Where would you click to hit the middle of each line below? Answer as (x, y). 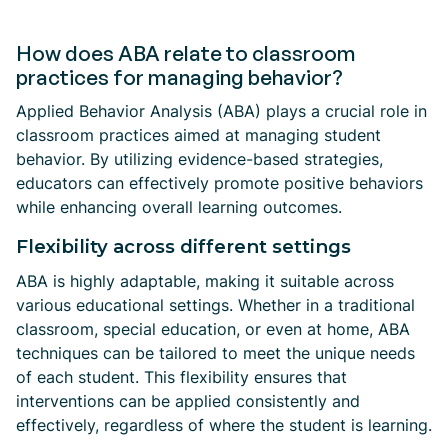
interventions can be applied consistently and (188, 401)
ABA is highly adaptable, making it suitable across (205, 281)
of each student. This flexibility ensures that (181, 377)
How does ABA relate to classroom (186, 53)
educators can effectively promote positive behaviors (219, 183)
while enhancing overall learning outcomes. (179, 207)
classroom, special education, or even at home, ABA (213, 329)
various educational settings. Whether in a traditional (215, 305)
